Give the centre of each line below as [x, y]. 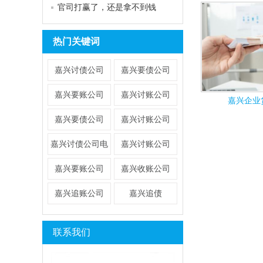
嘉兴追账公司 [80, 193]
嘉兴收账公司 [146, 169]
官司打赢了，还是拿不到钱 [107, 7]
